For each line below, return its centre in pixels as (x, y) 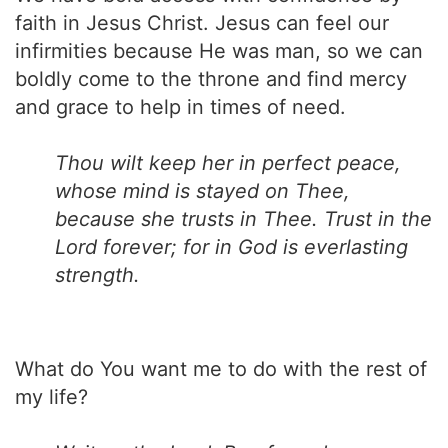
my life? (51, 397)
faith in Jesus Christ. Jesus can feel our (202, 23)
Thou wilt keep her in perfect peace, (228, 163)
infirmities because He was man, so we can (219, 51)
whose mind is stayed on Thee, (202, 191)
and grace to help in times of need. (180, 107)
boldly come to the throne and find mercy (211, 79)
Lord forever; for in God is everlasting (231, 247)
